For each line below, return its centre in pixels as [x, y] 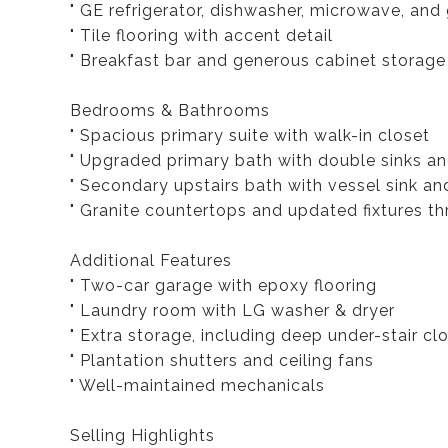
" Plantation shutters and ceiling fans [222, 360]
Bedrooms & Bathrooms [170, 110]
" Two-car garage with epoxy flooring [223, 285]
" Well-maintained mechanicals [197, 385]
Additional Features [151, 260]
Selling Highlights [142, 435]
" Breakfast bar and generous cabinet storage [258, 60]
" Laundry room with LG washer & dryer [232, 310]
